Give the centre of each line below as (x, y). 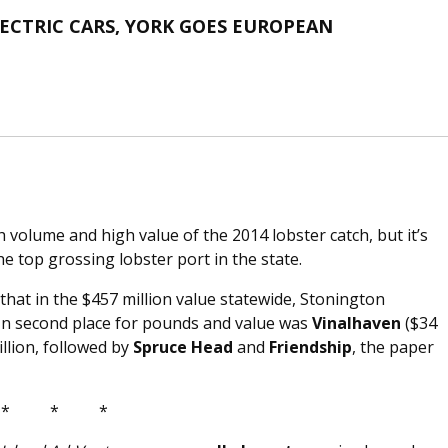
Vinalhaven (356, 323)
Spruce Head (183, 347)
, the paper (393, 347)
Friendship (310, 347)
